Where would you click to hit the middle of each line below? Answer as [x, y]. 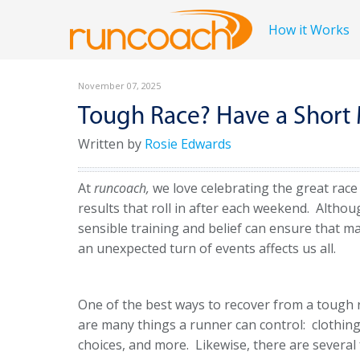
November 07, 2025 [119, 85]
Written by [111, 143]
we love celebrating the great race [255, 188]
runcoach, [123, 188]
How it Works [309, 30]
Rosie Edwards [188, 143]
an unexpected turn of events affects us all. [207, 248]
